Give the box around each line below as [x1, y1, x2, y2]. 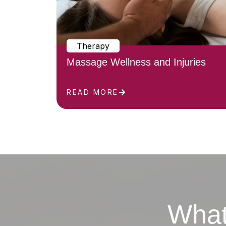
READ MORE [67, 87, 119, 96]
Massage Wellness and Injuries [67, 56, 206, 68]
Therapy [77, 40, 109, 51]
